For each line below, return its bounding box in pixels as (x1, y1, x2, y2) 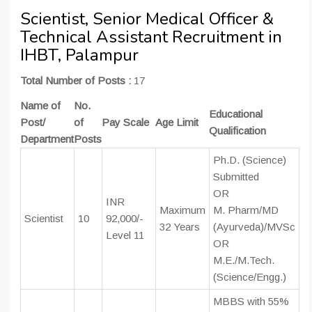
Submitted (213, 171, 259, 183)
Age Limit (155, 116, 198, 129)
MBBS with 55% (213, 295, 289, 308)
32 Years (159, 221, 200, 233)
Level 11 (106, 229, 144, 242)
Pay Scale (102, 116, 149, 129)
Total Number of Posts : (20, 75, 131, 87)
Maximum (159, 204, 205, 217)
